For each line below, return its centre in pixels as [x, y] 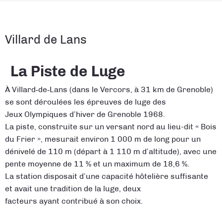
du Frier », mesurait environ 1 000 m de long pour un [103, 139]
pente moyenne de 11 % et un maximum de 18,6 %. [97, 164]
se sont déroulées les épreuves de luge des [85, 102]
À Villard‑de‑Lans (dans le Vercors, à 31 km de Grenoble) [109, 90]
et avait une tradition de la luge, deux [73, 189]
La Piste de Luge [68, 71]
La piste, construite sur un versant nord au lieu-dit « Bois [111, 127]
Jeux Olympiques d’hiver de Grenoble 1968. [85, 114]
